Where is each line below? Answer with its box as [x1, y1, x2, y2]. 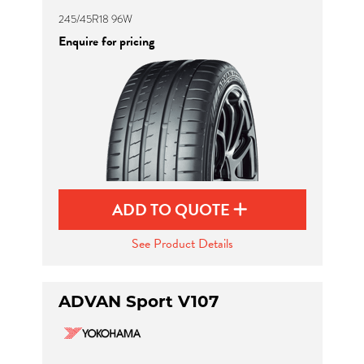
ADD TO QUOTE [112, 197, 233, 222]
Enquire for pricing [58, 32, 154, 51]
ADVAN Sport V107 [58, 292, 219, 311]
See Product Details [131, 234, 233, 253]
